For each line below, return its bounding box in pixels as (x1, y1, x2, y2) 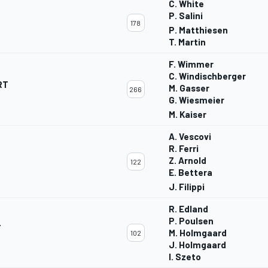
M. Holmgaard (169, 227, 227, 239)
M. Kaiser (169, 109, 206, 120)
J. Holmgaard (169, 239, 226, 251)
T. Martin (169, 36, 206, 48)
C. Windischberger (169, 71, 246, 82)
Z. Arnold (169, 155, 206, 166)
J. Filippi (169, 181, 205, 193)
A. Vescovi (169, 131, 211, 142)
